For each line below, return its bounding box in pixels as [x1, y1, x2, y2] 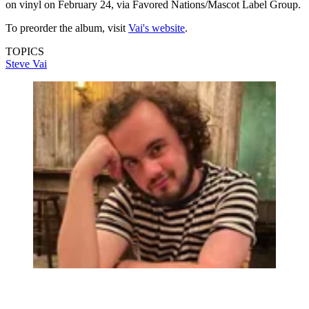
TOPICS [6, 45, 44, 57]
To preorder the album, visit [6, 21, 128, 34]
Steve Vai [6, 57, 47, 70]
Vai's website [128, 21, 185, 34]
